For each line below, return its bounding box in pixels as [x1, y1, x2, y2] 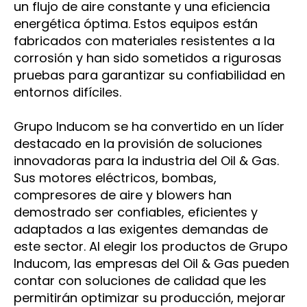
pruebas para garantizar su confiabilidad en [14, 66, 285, 84]
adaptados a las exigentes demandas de [14, 221, 268, 238]
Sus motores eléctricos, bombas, [14, 169, 217, 187]
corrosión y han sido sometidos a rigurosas [14, 49, 282, 67]
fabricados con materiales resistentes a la [14, 32, 275, 50]
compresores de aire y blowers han [14, 186, 232, 204]
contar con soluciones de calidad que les [14, 272, 267, 290]
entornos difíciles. [14, 84, 121, 101]
